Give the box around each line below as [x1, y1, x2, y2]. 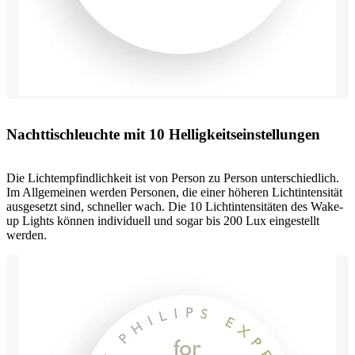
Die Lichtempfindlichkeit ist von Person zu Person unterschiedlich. [6, 170, 339, 185]
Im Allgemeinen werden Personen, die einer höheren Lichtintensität [6, 185, 342, 199]
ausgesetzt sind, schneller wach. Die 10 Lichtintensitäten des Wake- [6, 199, 343, 213]
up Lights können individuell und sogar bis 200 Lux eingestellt [6, 213, 319, 227]
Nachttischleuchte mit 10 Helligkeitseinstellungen [6, 126, 320, 143]
